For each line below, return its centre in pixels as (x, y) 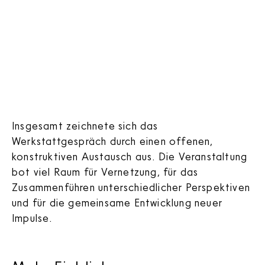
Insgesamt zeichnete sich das (85, 125)
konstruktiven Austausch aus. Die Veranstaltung (130, 156)
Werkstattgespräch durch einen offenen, (113, 140)
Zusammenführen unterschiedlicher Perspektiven (131, 187)
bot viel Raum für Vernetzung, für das (105, 171)
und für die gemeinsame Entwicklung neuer (117, 202)
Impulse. (32, 217)
